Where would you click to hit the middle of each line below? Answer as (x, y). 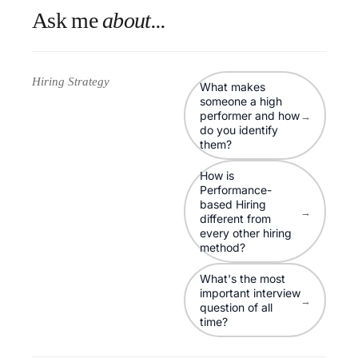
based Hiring (233, 204)
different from (235, 218)
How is (217, 175)
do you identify (239, 129)
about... (134, 20)
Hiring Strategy (71, 82)
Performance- (235, 189)
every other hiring (245, 233)
